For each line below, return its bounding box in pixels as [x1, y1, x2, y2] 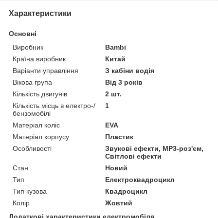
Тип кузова [13, 187, 47, 195]
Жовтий [105, 199, 133, 207]
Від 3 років [105, 78, 143, 86]
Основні [9, 29, 36, 37]
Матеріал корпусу [13, 132, 69, 141]
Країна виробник [13, 54, 66, 63]
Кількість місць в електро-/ [13, 101, 95, 109]
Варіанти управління [13, 66, 78, 74]
